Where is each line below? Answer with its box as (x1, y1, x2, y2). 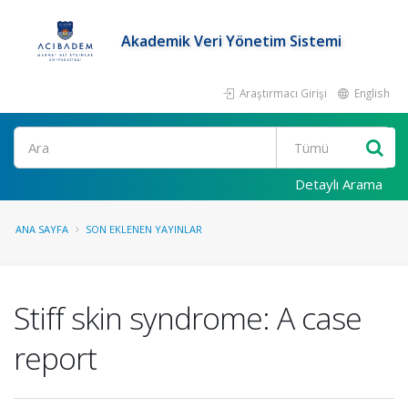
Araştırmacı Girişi (237, 86, 327, 100)
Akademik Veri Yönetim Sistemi (121, 31, 342, 51)
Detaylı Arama (295, 175, 382, 193)
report (14, 337, 97, 379)
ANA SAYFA (15, 222, 68, 236)
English (352, 86, 390, 100)
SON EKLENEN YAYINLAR (86, 222, 202, 236)
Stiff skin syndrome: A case (14, 297, 362, 339)
